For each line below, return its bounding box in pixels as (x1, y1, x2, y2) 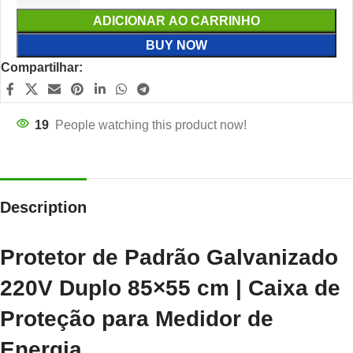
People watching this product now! (55, 117, 247, 132)
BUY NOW (146, 39, 207, 53)
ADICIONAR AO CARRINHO (93, 14, 260, 28)
